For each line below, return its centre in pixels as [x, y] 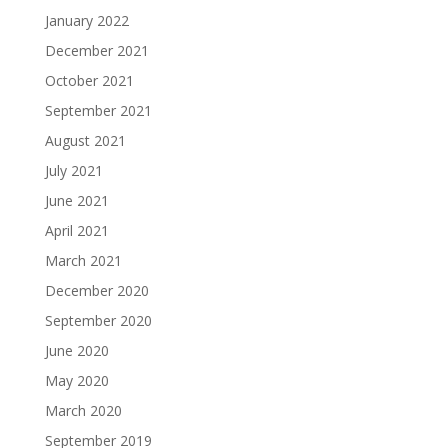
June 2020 [76, 350]
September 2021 [98, 110]
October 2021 [89, 80]
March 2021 [83, 260]
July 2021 [73, 170]
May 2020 [76, 380]
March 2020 [83, 410]
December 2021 [96, 50]
